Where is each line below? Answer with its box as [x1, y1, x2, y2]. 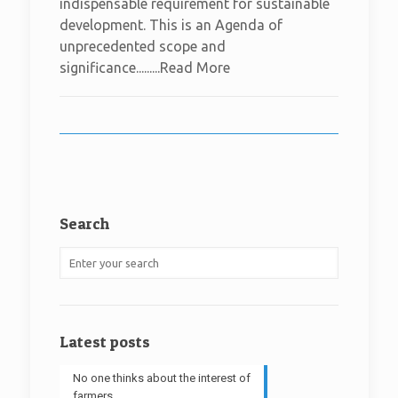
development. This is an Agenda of [60, 17, 283, 33]
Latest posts [60, 332, 150, 351]
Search [60, 214, 109, 233]
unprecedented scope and [60, 38, 226, 54]
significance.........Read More [60, 60, 230, 76]
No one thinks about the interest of [73, 371, 251, 385]
